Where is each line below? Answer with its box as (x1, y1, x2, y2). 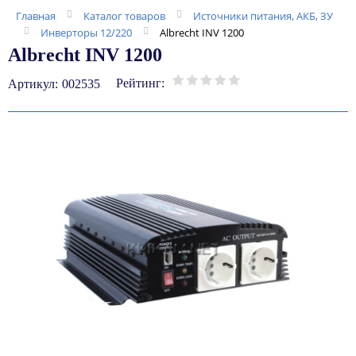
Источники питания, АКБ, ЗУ (193, 9, 333, 23)
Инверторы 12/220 (41, 25, 132, 40)
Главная (16, 9, 56, 23)
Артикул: (8, 76, 58, 91)
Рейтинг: (116, 76, 164, 90)
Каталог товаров (83, 9, 165, 23)
